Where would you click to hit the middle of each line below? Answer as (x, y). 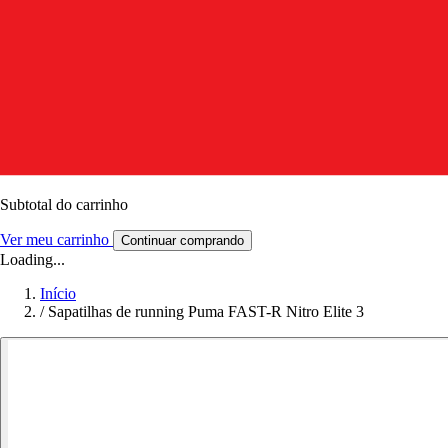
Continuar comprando (182, 240)
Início (58, 293)
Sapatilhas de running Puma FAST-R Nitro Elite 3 (206, 311)
